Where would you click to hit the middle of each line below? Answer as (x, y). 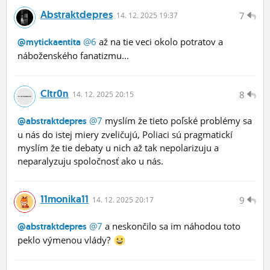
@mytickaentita (49, 42)
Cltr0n (55, 94)
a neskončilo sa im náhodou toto (171, 226)
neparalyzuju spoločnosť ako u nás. (90, 161)
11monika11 (64, 199)
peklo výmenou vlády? (65, 240)
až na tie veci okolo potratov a (160, 42)
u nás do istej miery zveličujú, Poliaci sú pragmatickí (125, 135)
